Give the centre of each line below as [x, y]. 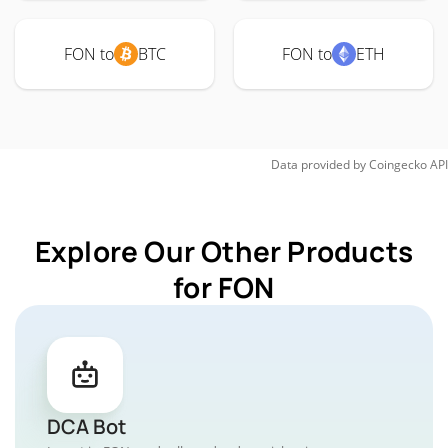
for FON [224, 287]
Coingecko [398, 164]
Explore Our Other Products [224, 251]
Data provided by [318, 164]
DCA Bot [86, 426]
